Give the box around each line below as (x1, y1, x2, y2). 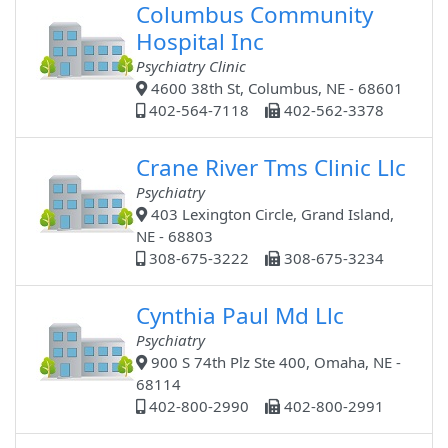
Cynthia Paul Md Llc (136, 300, 345, 332)
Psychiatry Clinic (136, 56, 247, 77)
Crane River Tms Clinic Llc (136, 152, 407, 184)
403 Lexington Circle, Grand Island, (147, 204, 395, 225)
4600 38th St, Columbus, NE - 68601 (147, 78, 404, 99)
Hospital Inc (136, 26, 265, 58)
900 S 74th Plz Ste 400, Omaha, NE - (147, 352, 402, 373)
